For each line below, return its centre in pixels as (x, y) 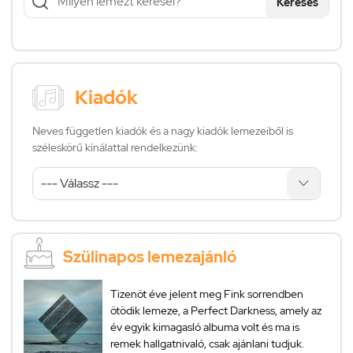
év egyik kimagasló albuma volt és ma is (205, 327)
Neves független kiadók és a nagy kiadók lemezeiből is (163, 130)
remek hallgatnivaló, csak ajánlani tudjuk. (207, 343)
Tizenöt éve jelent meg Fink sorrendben (207, 294)
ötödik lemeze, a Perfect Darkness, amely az (216, 310)
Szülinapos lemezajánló (150, 256)
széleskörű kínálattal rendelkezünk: (115, 147)
